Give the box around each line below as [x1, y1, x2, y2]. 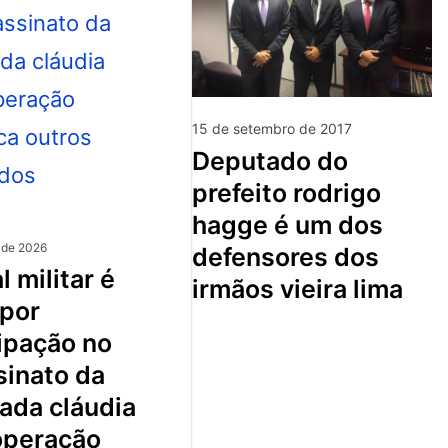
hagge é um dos [192, 209, 383, 240]
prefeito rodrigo [192, 177, 381, 208]
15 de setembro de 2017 [192, 119, 352, 137]
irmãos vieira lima [192, 273, 403, 304]
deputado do [192, 145, 210, 176]
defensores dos [192, 241, 379, 272]
